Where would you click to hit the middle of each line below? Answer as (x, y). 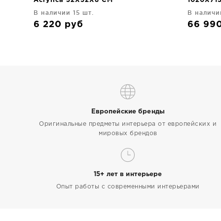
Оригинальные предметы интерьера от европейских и (128, 124)
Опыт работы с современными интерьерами (128, 186)
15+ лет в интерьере (128, 174)
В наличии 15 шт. (64, 12)
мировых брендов (128, 133)
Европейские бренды (128, 111)
